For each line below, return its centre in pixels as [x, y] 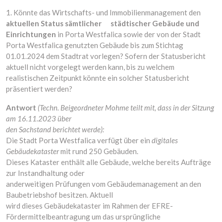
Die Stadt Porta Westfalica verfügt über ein [79, 140]
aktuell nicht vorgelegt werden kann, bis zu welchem [90, 67]
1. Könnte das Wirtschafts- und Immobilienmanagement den [103, 12]
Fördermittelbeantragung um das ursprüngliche [83, 217]
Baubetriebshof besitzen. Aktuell [59, 195]
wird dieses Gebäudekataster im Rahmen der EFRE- [89, 206]
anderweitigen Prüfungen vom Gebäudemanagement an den [104, 184]
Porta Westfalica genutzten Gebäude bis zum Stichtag [95, 45]
